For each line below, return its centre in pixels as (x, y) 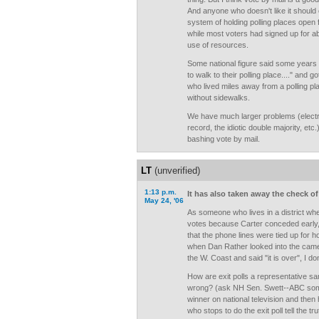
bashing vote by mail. (224, 139)
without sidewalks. (219, 98)
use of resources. (218, 45)
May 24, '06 (164, 200)
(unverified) (176, 171)
